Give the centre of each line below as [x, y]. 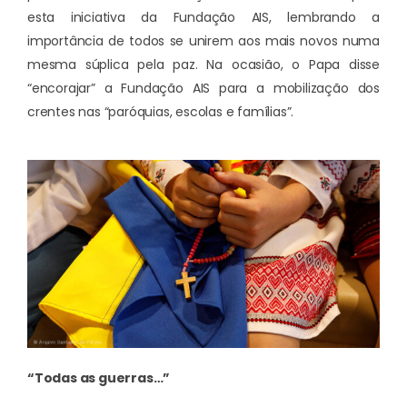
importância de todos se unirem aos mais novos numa [203, 41]
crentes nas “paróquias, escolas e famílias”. [161, 112]
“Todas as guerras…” [99, 377]
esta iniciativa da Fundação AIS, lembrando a [203, 18]
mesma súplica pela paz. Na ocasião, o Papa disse [203, 65]
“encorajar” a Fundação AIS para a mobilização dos [203, 89]
